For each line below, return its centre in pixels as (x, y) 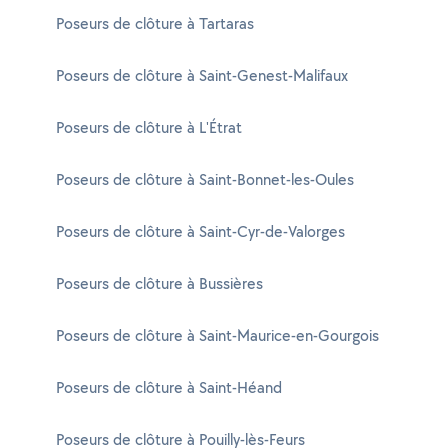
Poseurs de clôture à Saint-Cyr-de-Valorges (200, 231)
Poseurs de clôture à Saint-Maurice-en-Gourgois (217, 335)
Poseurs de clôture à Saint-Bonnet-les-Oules (205, 179)
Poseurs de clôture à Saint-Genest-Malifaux (202, 75)
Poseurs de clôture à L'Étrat (149, 127)
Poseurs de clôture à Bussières (159, 283)
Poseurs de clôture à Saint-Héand (169, 387)
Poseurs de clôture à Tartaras (155, 23)
